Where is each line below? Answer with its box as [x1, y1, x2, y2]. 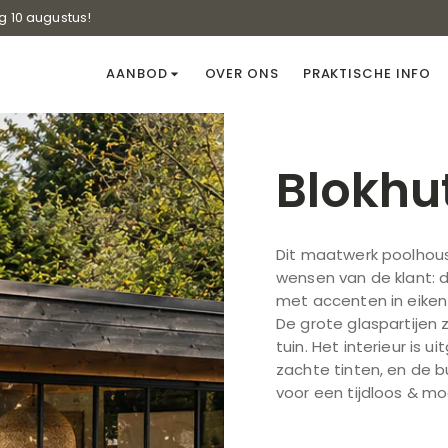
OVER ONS [204, 64, 279, 84]
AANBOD [106, 64, 168, 84]
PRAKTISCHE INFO [302, 64, 432, 84]
